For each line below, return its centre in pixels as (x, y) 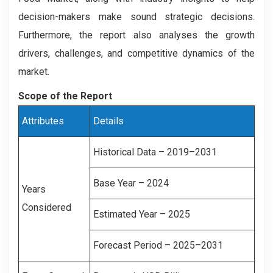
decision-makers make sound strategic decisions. (136, 17)
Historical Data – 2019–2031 (155, 152)
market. (34, 72)
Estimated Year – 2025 (142, 214)
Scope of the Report (65, 96)
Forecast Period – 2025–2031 (158, 245)
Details (108, 121)
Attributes (43, 121)
